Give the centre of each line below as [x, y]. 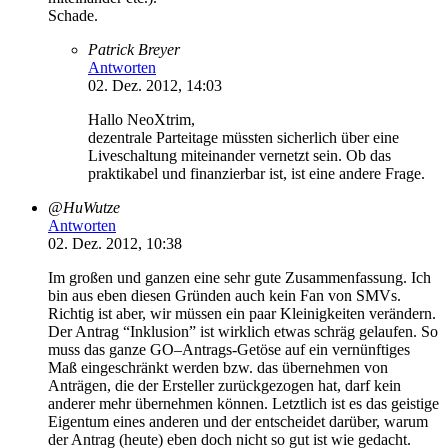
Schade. [73, 15]
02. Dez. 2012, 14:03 [155, 85]
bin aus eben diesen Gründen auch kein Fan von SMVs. [224, 295]
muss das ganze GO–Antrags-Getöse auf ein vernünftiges [229, 349]
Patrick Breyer [134, 49]
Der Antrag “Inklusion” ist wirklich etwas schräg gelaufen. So [243, 331]
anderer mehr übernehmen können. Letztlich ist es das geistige [243, 403]
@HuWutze [84, 207]
